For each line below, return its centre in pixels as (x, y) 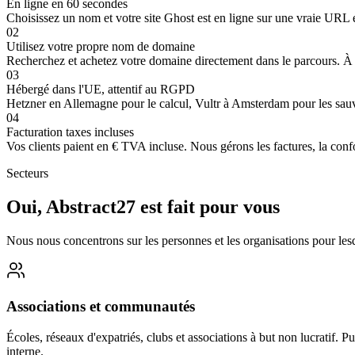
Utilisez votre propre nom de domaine (101, 47)
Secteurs (27, 174)
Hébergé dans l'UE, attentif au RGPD (101, 90)
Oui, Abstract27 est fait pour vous (143, 207)
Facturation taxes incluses (70, 132)
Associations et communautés (101, 306)
